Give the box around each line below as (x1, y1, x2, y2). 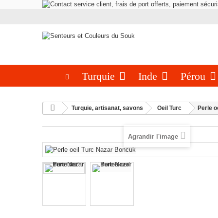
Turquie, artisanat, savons (72, 105, 143, 111)
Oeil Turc (157, 105, 182, 111)
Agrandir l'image (127, 132, 178, 140)
